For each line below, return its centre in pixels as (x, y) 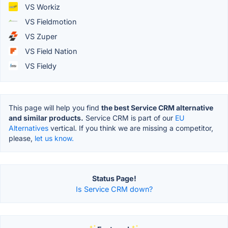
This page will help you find (55, 107)
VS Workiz (41, 7)
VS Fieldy (40, 66)
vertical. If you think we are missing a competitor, (131, 128)
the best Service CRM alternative (157, 107)
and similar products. (46, 118)
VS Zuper (40, 36)
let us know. (54, 138)
